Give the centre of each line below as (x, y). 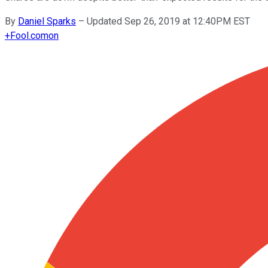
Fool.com (29, 35)
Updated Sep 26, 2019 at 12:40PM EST (168, 21)
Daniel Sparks (47, 21)
